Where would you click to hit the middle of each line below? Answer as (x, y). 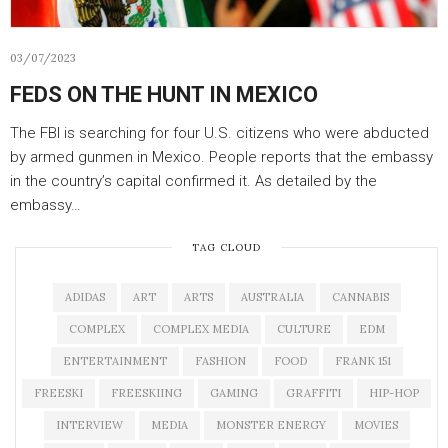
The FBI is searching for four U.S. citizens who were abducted (219, 133)
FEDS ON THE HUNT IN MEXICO (164, 94)
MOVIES (375, 425)
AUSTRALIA (272, 297)
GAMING (234, 393)
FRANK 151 (362, 361)
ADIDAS (84, 297)
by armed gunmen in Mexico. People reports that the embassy (221, 157)
